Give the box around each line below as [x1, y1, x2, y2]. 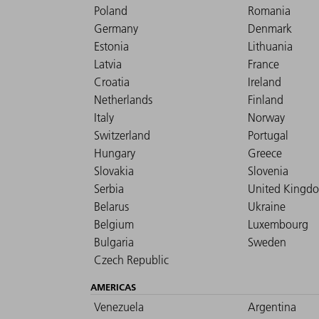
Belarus [94, 199, 129, 214]
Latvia [94, 57, 122, 72]
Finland [248, 93, 283, 108]
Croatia [94, 75, 130, 90]
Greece [248, 146, 282, 161]
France [248, 57, 279, 72]
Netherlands [94, 93, 152, 108]
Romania [248, 4, 291, 19]
